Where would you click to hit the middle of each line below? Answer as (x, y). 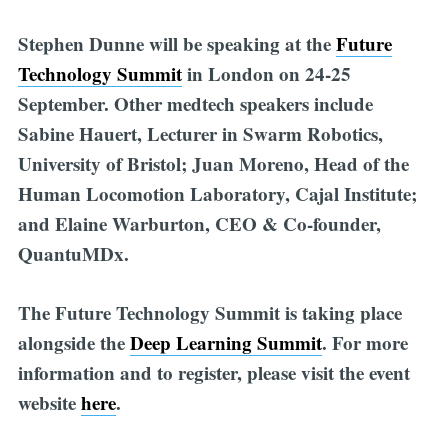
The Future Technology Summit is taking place (209, 312)
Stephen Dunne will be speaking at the (176, 44)
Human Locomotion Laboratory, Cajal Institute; (217, 194)
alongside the (73, 342)
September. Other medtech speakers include (195, 104)
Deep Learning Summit (225, 342)
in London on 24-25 (266, 74)
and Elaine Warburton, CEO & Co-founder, (199, 224)
